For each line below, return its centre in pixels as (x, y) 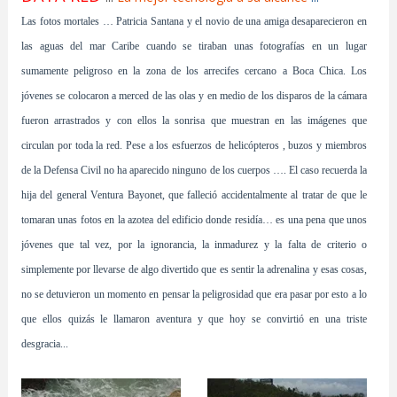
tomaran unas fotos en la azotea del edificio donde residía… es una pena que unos (194, 220)
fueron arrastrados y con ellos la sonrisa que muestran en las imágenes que (194, 121)
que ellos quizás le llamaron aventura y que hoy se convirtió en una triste (194, 319)
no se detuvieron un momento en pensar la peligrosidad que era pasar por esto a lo (194, 294)
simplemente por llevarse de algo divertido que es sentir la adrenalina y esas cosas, (194, 269)
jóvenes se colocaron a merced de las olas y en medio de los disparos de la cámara (194, 96)
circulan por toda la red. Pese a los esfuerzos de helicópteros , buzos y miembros (194, 145)
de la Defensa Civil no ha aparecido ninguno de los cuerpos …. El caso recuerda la (194, 170)
